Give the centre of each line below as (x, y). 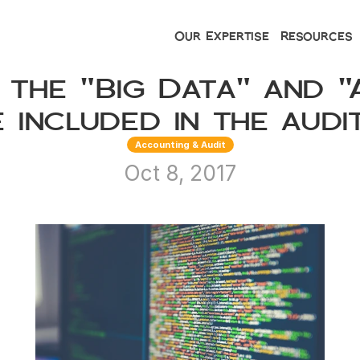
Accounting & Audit (180, 145)
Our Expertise (221, 36)
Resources (316, 36)
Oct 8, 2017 (180, 173)
